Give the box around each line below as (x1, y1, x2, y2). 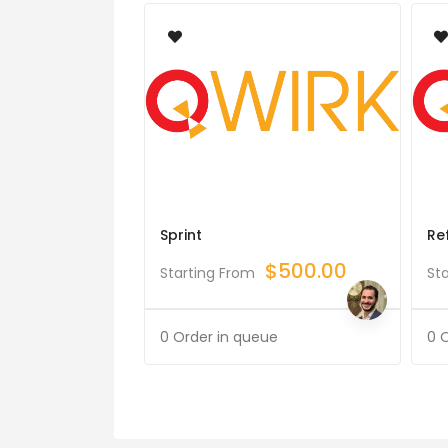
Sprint (160, 224, 202, 245)
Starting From (160, 262, 255, 283)
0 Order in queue (160, 326, 278, 347)
